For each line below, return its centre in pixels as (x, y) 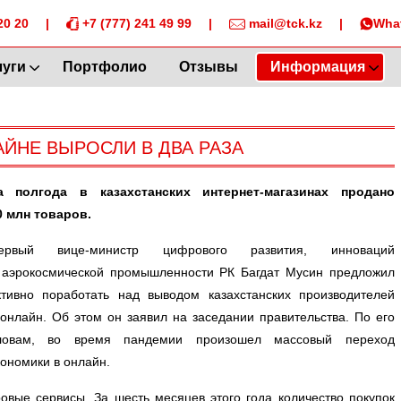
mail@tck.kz (284, 23)
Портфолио (105, 67)
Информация (318, 67)
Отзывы (209, 67)
